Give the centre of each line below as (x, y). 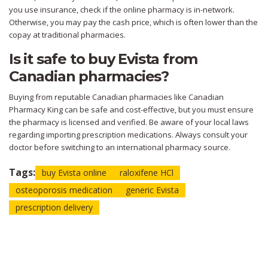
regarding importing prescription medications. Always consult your (128, 135)
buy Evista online (74, 173)
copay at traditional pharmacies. (67, 35)
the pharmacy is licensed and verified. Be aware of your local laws (129, 122)
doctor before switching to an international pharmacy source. (120, 147)
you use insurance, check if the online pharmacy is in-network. (122, 10)
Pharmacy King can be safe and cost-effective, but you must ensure (131, 110)
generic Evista (152, 190)
